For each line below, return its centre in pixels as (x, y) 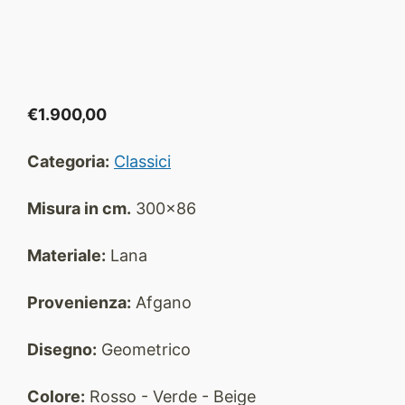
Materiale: (66, 255)
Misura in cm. (79, 208)
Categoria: (68, 161)
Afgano (161, 302)
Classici (142, 161)
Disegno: (62, 349)
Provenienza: (79, 302)
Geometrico (144, 349)
